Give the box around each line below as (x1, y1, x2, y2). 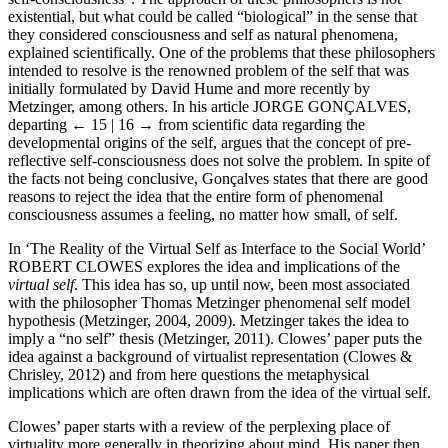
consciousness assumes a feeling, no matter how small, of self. (8, 205, 398, 223)
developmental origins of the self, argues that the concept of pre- (8, 133, 411, 151)
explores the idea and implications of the (143, 257, 400, 275)
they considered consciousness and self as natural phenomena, (8, 25, 398, 43)
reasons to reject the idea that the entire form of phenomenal (8, 187, 383, 205)
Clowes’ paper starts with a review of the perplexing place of (8, 417, 390, 435)
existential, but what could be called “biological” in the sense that (8, 7, 417, 25)
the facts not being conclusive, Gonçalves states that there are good (8, 169, 428, 187)
